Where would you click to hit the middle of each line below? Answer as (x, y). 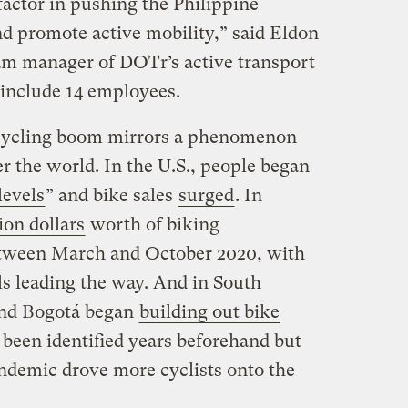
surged (206, 195)
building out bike (209, 311)
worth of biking (152, 224)
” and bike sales (111, 195)
